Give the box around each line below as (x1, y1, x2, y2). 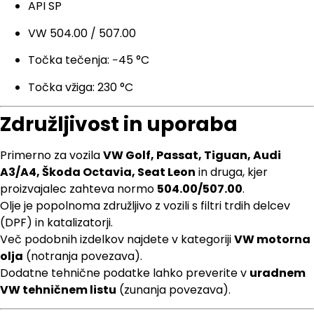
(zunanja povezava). (116, 281, 231, 298)
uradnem (250, 264, 306, 281)
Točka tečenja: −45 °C (28, 52, 149, 69)
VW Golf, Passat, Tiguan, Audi (103, 146, 281, 163)
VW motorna (234, 231, 310, 247)
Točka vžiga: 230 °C (28, 78, 133, 95)
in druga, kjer (196, 163, 268, 180)
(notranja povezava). (23, 247, 142, 264)
